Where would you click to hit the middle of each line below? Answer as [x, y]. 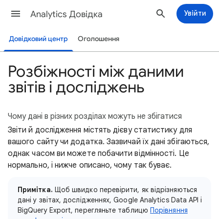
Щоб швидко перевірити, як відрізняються [125, 190]
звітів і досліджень [76, 87]
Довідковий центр [39, 39]
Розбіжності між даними [96, 71]
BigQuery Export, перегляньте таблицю [84, 210]
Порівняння [169, 210]
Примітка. [35, 190]
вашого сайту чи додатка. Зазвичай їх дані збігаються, [109, 142]
